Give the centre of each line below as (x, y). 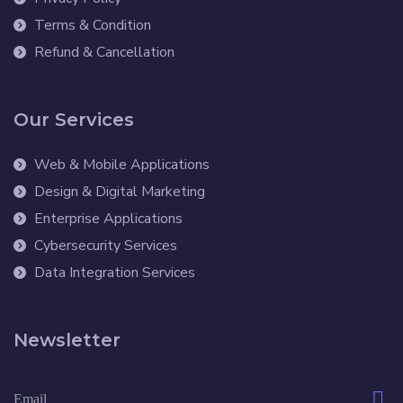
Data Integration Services (114, 273)
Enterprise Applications (108, 219)
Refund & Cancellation (104, 53)
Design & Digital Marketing (119, 192)
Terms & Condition (92, 26)
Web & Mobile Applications (121, 165)
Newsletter (67, 340)
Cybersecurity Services (105, 246)
